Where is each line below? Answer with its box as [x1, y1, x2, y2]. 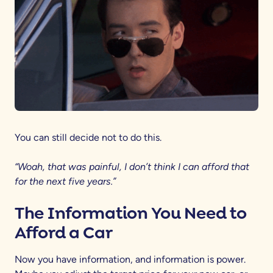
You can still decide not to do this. [15, 131, 161, 143]
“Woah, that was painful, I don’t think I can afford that [15, 160, 249, 172]
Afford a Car [15, 221, 113, 244]
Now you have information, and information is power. [15, 253, 246, 265]
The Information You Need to [15, 201, 247, 224]
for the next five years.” [15, 175, 116, 187]
